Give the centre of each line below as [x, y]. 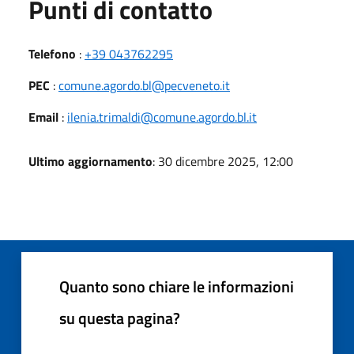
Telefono [52, 53]
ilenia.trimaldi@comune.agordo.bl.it [162, 117]
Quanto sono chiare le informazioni [177, 286]
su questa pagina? [120, 318]
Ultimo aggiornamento [90, 161]
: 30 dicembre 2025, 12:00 [223, 161]
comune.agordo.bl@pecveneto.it [144, 85]
